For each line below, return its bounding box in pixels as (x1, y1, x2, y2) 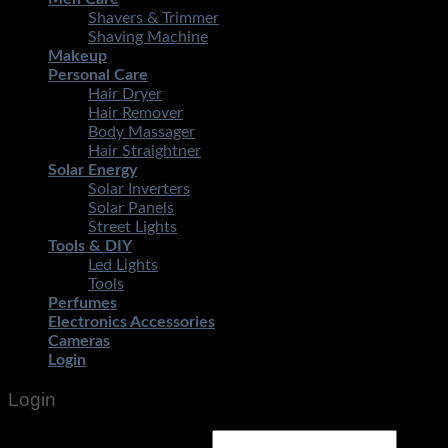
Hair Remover (88, 105, 183, 122)
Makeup (48, 48, 107, 65)
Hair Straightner (88, 143, 201, 160)
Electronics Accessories (48, 314, 215, 331)
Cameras (48, 333, 110, 350)
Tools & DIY (48, 238, 132, 255)
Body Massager (88, 124, 195, 141)
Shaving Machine (88, 29, 208, 46)
